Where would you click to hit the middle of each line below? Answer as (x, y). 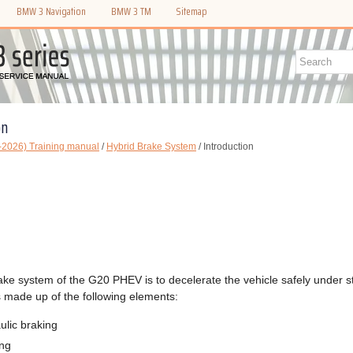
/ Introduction (225, 147)
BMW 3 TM (131, 11)
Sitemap (192, 11)
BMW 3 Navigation (51, 11)
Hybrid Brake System (151, 147)
